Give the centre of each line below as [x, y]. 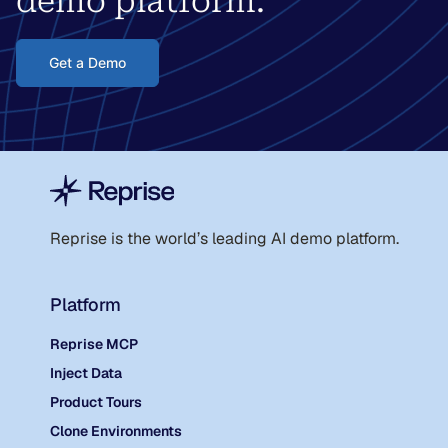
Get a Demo [87, 63]
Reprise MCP [93, 344]
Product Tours [95, 402]
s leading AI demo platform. [299, 239]
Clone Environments [115, 431]
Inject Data [85, 373]
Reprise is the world [123, 239]
